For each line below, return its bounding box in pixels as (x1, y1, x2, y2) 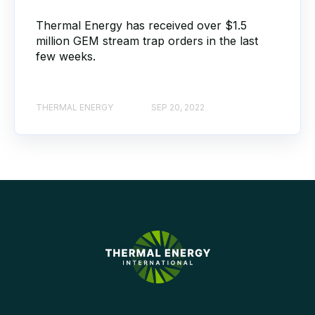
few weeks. (36, 49, 96, 63)
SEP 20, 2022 (151, 102, 205, 113)
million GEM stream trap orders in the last (36, 33, 258, 48)
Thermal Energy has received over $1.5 (36, 18, 247, 32)
